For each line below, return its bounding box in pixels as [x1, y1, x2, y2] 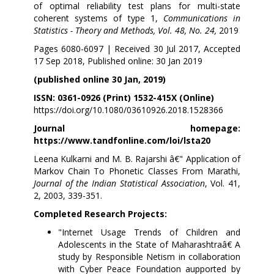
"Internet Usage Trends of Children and [58, 226, 240, 238]
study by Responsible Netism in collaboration [58, 250, 240, 262]
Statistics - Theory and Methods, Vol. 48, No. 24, [34, 24, 219, 36]
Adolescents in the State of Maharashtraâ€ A [58, 238, 240, 250]
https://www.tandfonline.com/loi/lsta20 [34, 134, 210, 146]
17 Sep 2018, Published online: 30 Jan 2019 [34, 54, 202, 67]
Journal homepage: [34, 122, 240, 134]
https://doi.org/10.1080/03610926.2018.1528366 [34, 103, 223, 116]
